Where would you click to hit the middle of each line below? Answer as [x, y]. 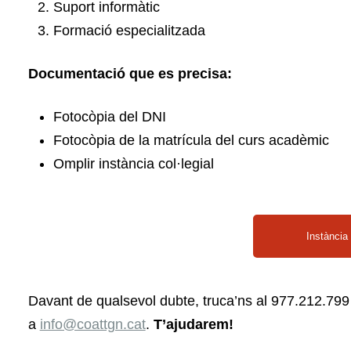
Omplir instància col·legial [135, 164]
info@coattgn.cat [92, 324]
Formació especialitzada [129, 31]
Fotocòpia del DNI [109, 117]
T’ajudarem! [193, 324]
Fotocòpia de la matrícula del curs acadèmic [191, 140]
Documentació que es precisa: [130, 74]
